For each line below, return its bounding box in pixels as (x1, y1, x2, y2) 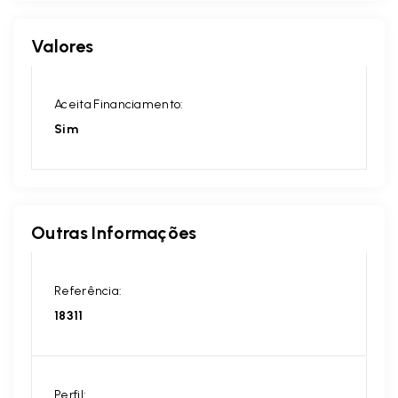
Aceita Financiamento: (54, 97, 184, 113)
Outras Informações (31, 222, 197, 244)
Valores (31, 36, 94, 58)
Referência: (54, 283, 123, 299)
